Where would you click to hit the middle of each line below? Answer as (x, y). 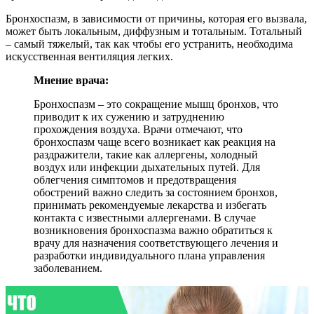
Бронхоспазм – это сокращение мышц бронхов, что (156, 104)
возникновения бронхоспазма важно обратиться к (153, 230)
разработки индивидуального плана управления (149, 255)
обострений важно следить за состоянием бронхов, (156, 192)
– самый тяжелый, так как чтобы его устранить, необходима (149, 43)
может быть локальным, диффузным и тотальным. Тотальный (154, 31)
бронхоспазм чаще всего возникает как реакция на (155, 142)
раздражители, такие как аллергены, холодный (146, 154)
